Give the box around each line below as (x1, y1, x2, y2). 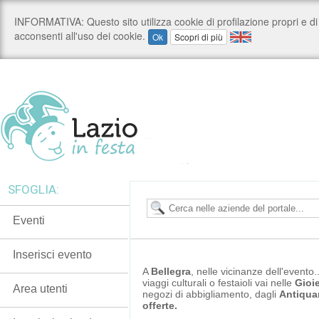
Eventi (13, 214, 45, 226)
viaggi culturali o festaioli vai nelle (142, 277, 295, 288)
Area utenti (13, 283, 68, 295)
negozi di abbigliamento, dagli (142, 288, 279, 300)
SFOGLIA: (8, 182, 59, 197)
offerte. (142, 300, 177, 311)
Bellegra (151, 266, 191, 277)
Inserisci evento (13, 249, 92, 261)
